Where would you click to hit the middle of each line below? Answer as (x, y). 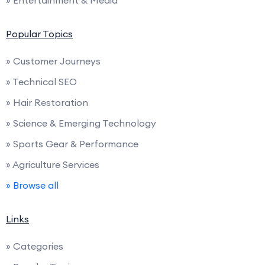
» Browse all (32, 185)
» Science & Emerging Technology (81, 123)
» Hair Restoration (47, 102)
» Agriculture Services (53, 164)
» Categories (35, 246)
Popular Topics (39, 33)
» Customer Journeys (53, 61)
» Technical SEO (41, 81)
